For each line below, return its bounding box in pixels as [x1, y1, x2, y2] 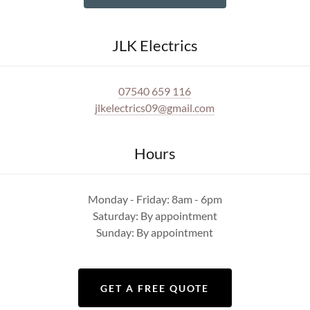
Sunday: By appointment [96, 226, 214, 239]
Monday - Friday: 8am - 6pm [87, 192, 222, 206]
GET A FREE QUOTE [100, 282, 210, 294]
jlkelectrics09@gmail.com [95, 101, 215, 114]
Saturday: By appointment [92, 209, 217, 222]
